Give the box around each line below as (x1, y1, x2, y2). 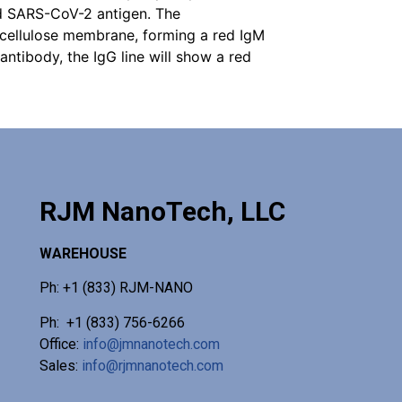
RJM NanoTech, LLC (39, 196, 285, 228)
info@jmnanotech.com (82, 335, 220, 353)
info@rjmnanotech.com (81, 356, 223, 374)
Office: (39, 335, 83, 353)
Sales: (39, 356, 82, 374)
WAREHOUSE (39, 244, 127, 262)
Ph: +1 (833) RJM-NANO (39, 279, 193, 297)
